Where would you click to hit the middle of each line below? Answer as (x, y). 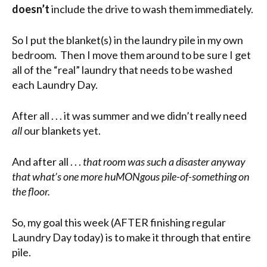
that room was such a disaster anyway (164, 161)
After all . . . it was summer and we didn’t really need (129, 115)
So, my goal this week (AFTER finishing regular (119, 222)
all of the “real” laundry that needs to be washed (122, 69)
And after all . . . (47, 161)
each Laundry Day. (55, 84)
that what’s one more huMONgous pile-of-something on (131, 176)
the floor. (31, 191)
